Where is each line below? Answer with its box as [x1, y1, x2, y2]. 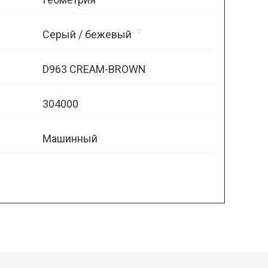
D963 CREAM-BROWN [42, 63, 146, 75]
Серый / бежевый [42, 28, 132, 41]
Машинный [42, 132, 98, 145]
